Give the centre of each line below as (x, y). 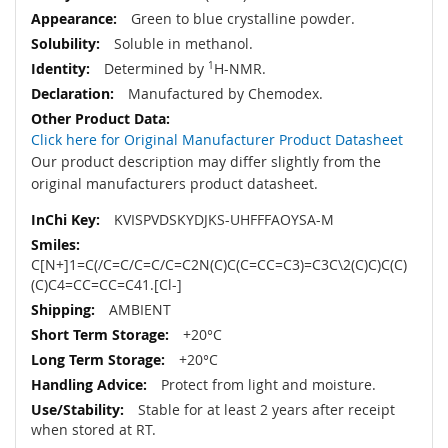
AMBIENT (138, 310)
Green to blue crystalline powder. (241, 19)
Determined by (154, 69)
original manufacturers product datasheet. (174, 184)
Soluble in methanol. (181, 44)
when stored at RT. (93, 430)
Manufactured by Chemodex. (223, 94)
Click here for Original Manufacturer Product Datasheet (217, 140)
